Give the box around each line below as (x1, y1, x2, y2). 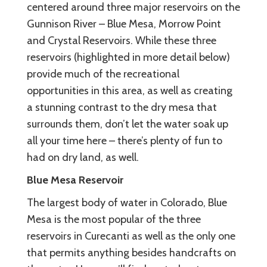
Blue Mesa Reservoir (27, 173, 123, 187)
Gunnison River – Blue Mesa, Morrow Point (27, 17, 221, 30)
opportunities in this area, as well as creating (27, 83, 232, 97)
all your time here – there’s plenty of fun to (27, 133, 222, 147)
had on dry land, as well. (27, 150, 139, 164)
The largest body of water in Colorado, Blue (27, 195, 227, 209)
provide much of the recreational (27, 67, 179, 80)
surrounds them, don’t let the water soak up (27, 117, 228, 131)
